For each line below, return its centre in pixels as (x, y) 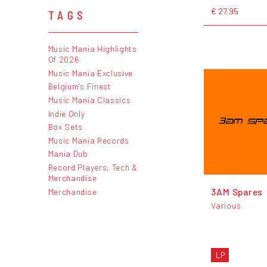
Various (226, 205)
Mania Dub (68, 154)
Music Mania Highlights (92, 49)
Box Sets (66, 127)
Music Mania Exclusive (91, 73)
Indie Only (66, 113)
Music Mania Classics (89, 100)
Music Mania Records (89, 140)
